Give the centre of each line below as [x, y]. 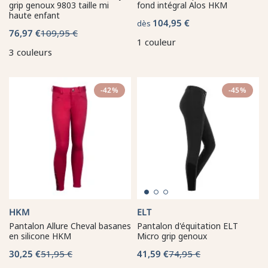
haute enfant [34, 15]
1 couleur [156, 42]
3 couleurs [31, 52]
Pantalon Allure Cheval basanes [70, 226]
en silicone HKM [40, 236]
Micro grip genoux [172, 236]
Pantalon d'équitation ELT [188, 226]
